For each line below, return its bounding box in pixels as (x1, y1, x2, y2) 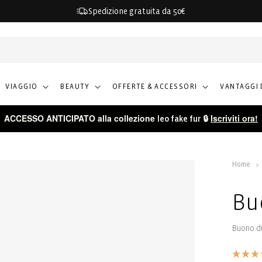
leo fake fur (157, 115, 201, 123)
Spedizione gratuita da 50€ (88, 6, 185, 16)
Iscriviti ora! (211, 112, 258, 124)
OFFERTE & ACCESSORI (112, 83, 198, 91)
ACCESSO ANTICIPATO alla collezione (4, 112, 157, 124)
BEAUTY (60, 83, 90, 91)
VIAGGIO (5, 83, 38, 91)
